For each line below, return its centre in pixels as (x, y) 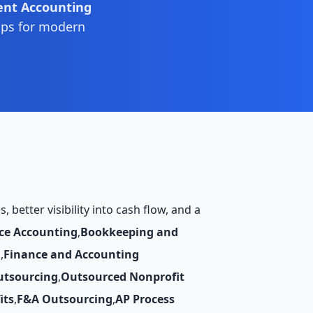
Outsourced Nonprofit (123, 277)
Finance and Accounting (71, 254)
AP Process (145, 299)
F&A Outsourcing (65, 299)
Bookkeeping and (129, 232)
